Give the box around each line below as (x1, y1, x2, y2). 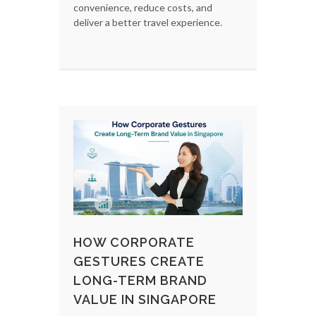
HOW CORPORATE (73, 234, 195, 250)
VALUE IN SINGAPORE (73, 291, 217, 307)
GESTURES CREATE (73, 253, 205, 269)
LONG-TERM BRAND (73, 272, 207, 288)
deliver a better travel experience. (73, 16, 224, 28)
